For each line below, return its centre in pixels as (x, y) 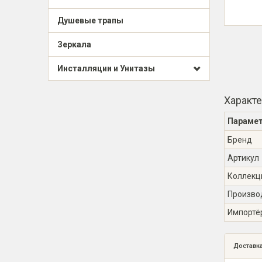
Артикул (243, 158)
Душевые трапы (90, 20)
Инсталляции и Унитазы (106, 68)
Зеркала (74, 44)
